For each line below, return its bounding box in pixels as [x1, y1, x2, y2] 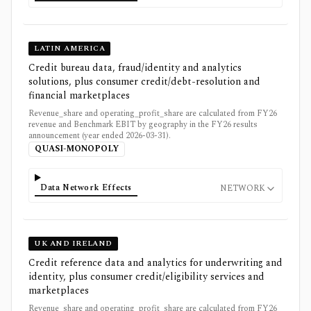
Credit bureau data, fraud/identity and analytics [28, 60, 242, 75]
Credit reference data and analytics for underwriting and [28, 255, 283, 271]
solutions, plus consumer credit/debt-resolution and [28, 74, 260, 89]
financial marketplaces [28, 87, 130, 103]
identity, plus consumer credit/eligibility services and [28, 269, 264, 285]
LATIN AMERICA [34, 42, 106, 54]
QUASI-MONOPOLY [35, 142, 119, 155]
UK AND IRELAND [34, 237, 112, 250]
